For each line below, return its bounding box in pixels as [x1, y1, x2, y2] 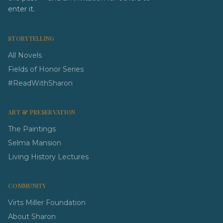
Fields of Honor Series [8, 65, 84, 74]
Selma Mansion [8, 138, 61, 147]
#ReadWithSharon [8, 79, 73, 88]
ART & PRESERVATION [8, 108, 76, 116]
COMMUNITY [8, 182, 46, 190]
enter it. [8, 4, 35, 13]
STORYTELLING [8, 34, 55, 42]
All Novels [8, 51, 42, 60]
